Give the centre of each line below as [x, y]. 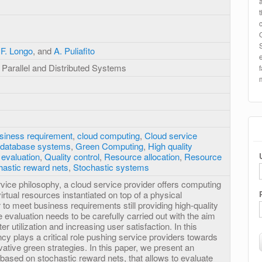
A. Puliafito [74, 51]
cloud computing [108, 136]
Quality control [72, 157]
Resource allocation [142, 157]
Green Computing [109, 146]
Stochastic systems [111, 167]
